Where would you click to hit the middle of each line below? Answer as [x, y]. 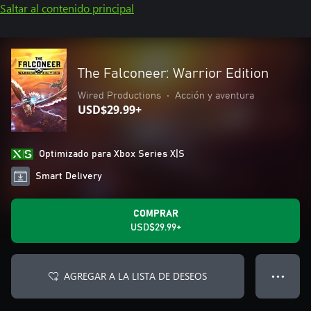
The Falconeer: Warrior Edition [173, 74]
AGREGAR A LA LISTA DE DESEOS [135, 276]
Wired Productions [119, 96]
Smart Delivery [69, 176]
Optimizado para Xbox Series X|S [112, 154]
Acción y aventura [215, 96]
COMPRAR [155, 214]
